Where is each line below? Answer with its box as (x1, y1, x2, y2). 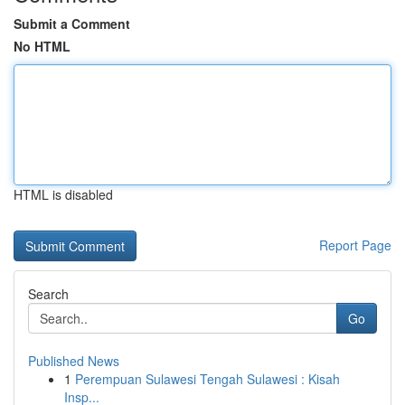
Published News (28, 352, 119, 370)
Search (28, 285, 69, 303)
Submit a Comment (14, 14, 130, 33)
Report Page (319, 236, 391, 254)
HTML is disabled (14, 185, 113, 203)
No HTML (14, 37, 71, 55)
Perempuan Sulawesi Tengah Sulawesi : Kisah (75, 370, 340, 388)
